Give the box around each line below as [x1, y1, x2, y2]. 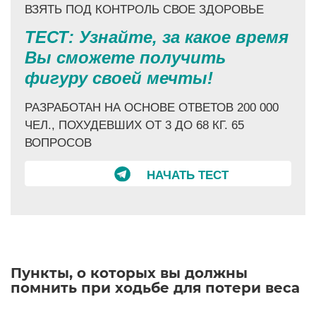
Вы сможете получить [25, 48, 226, 68]
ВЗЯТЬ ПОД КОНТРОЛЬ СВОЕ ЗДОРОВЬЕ [25, 2, 264, 16]
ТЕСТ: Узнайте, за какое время [25, 28, 288, 47]
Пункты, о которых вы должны [11, 265, 248, 282]
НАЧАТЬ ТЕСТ [147, 168, 229, 182]
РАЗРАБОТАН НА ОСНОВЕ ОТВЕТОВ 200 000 [25, 101, 279, 115]
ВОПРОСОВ [25, 136, 92, 150]
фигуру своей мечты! [25, 68, 213, 88]
